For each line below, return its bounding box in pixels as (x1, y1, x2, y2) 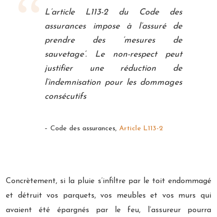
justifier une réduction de (45, 64, 182, 73)
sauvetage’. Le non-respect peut (45, 50, 182, 59)
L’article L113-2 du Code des (45, 8, 182, 16)
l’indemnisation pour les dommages (45, 78, 182, 87)
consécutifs (45, 92, 86, 101)
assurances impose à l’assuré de (45, 22, 182, 31)
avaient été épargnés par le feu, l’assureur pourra (6, 206, 211, 214)
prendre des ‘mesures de (45, 36, 182, 45)
